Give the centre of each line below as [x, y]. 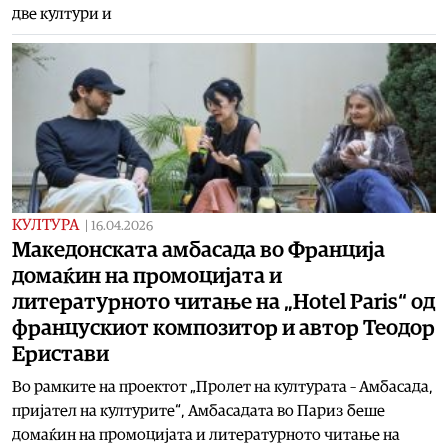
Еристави [60, 353]
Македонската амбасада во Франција [198, 249]
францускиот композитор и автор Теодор [223, 327]
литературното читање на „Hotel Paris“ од [223, 301]
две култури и [62, 13]
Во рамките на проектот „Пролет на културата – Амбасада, [222, 386]
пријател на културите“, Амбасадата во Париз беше [198, 410]
